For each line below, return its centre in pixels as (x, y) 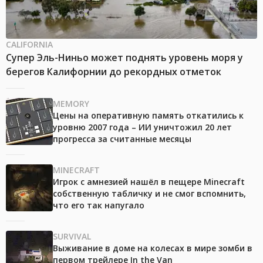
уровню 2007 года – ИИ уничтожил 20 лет (142, 127)
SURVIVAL (72, 237)
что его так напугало (99, 205)
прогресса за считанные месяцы (122, 139)
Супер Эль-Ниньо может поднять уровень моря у (124, 58)
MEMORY (71, 104)
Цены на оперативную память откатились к (148, 116)
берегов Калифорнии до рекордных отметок (114, 72)
